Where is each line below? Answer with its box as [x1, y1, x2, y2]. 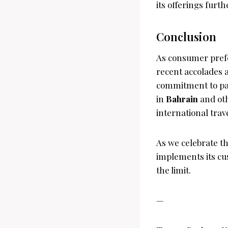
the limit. [156, 164, 191, 176]
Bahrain [166, 93, 198, 104]
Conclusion [156, 28, 216, 44]
